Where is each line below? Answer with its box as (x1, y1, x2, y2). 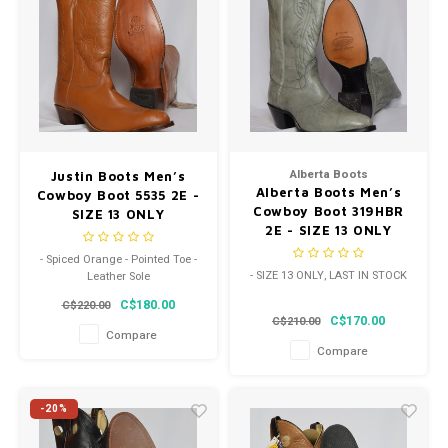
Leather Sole (86, 268, 150, 286)
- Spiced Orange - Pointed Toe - (39, 251, 197, 269)
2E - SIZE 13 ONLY (265, 221, 392, 238)
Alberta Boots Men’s (255, 183, 402, 200)
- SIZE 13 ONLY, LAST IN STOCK (250, 267, 407, 285)
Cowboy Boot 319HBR (253, 202, 404, 219)
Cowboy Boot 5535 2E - (36, 186, 200, 203)
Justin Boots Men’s (50, 167, 186, 184)
